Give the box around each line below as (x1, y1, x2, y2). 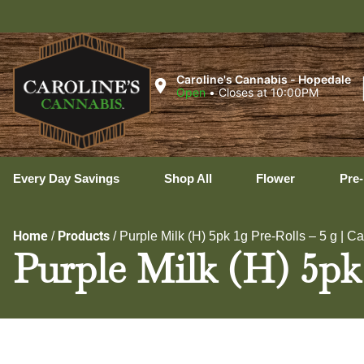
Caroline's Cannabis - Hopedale (175, 71, 351, 86)
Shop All (163, 171, 212, 185)
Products (58, 228, 110, 244)
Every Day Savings (13, 171, 119, 185)
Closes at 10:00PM (218, 84, 318, 99)
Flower (256, 171, 295, 185)
